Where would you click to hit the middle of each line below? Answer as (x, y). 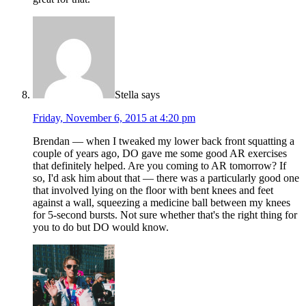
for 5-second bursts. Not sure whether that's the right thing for (165, 214)
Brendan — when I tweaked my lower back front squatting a (164, 141)
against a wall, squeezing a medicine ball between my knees (162, 202)
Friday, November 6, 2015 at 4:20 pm (114, 117)
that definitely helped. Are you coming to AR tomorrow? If (159, 165)
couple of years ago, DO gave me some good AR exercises (160, 153)
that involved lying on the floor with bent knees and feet (153, 190)
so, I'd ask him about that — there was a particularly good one (166, 178)
